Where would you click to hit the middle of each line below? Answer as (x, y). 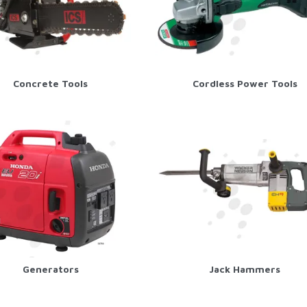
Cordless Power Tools (245, 83)
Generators (50, 269)
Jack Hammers (245, 269)
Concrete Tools (51, 83)
